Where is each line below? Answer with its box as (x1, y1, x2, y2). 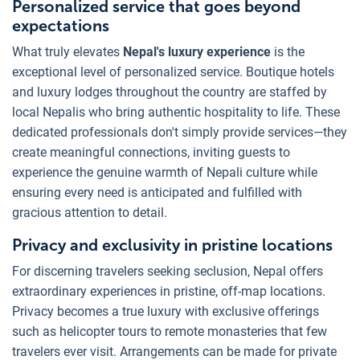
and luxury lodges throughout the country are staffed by (12, 84, 327, 100)
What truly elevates (12, 43, 123, 59)
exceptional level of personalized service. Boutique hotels (12, 63, 334, 80)
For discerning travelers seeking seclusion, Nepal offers (12, 263, 323, 279)
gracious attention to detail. (12, 204, 167, 220)
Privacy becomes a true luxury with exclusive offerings (12, 303, 319, 319)
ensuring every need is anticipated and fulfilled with (12, 184, 302, 200)
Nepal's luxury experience (123, 43, 271, 59)
